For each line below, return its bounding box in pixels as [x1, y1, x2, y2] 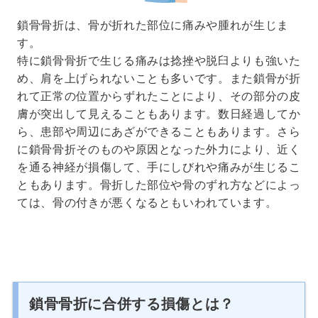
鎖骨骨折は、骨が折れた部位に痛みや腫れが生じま [17, 16, 289, 33]
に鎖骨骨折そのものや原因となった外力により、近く [17, 140, 301, 157]
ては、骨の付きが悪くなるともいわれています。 [17, 193, 278, 210]
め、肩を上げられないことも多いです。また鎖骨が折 [17, 69, 301, 86]
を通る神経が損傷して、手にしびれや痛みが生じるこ [17, 158, 301, 175]
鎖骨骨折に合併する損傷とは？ [28, 292, 234, 313]
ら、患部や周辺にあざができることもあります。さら [17, 122, 301, 139]
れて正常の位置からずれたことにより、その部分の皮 [17, 87, 301, 104]
